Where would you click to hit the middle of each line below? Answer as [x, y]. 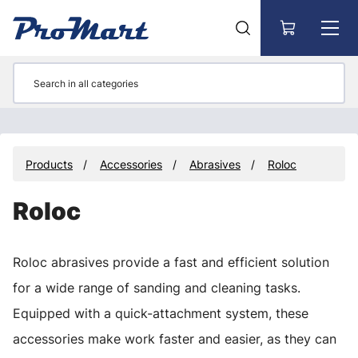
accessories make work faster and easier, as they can [175, 339]
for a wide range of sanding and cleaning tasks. [157, 288]
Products [49, 164]
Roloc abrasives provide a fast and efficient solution [171, 262]
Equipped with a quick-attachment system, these [161, 313]
